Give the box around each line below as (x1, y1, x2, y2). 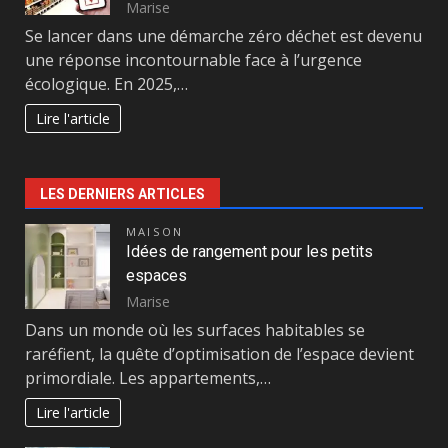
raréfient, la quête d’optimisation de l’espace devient (25, 343, 414, 366)
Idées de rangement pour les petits (126, 242, 373, 262)
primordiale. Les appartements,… (25, 367, 271, 390)
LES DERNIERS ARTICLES (40, 186, 205, 203)
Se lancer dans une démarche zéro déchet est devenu (25, 25, 422, 48)
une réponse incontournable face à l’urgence (25, 49, 362, 72)
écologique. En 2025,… (25, 73, 188, 96)
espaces (126, 266, 187, 286)
